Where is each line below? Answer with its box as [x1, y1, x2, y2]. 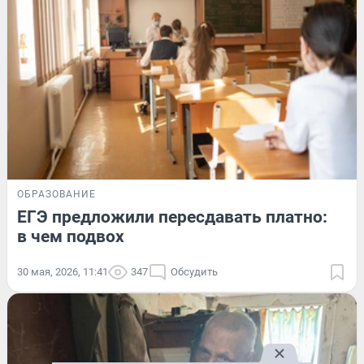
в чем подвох [17, 226, 124, 246]
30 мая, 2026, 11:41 [17, 265, 108, 278]
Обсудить [171, 265, 218, 278]
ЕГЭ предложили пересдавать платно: [17, 206, 327, 227]
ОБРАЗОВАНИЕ [17, 188, 96, 200]
